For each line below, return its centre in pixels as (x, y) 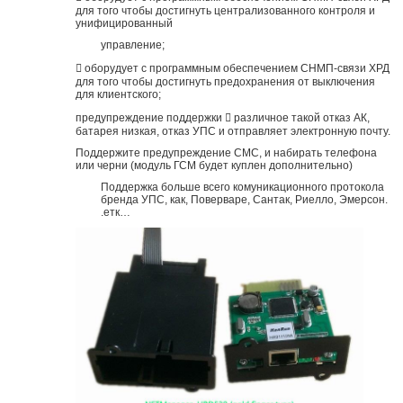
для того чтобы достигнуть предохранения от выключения (225, 81)
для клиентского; (118, 94)
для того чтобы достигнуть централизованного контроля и (225, 10)
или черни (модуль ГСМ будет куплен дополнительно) (214, 165)
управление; (133, 45)
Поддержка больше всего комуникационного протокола (242, 187)
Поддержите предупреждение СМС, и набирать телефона (226, 152)
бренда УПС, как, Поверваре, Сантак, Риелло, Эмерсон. (244, 199)
